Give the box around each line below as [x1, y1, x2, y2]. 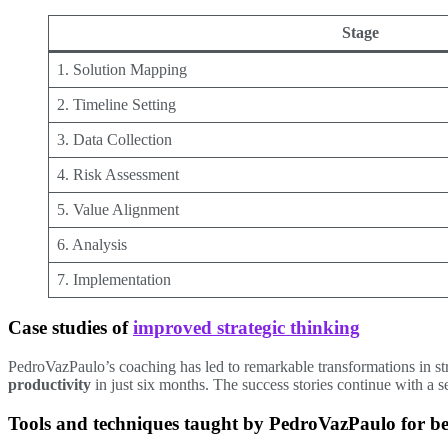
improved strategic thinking [133, 317, 360, 339]
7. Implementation [57, 271, 171, 289]
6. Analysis [57, 236, 127, 254]
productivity [8, 375, 91, 393]
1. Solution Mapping [57, 61, 187, 79]
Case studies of [8, 317, 133, 339]
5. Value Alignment [57, 201, 179, 219]
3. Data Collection [57, 131, 172, 149]
